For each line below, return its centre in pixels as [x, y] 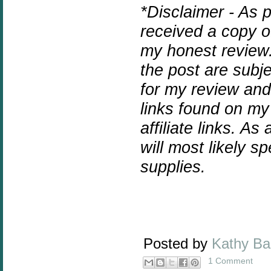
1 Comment [231, 260]
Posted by [178, 244]
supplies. [173, 167]
